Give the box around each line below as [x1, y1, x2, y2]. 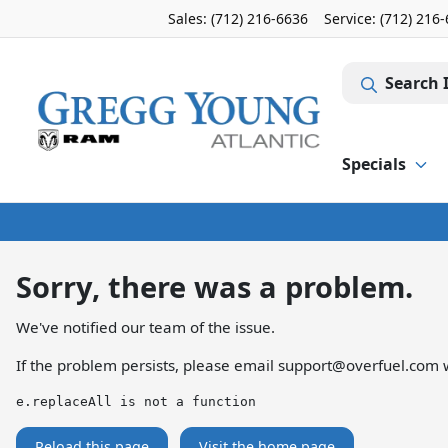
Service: [324, 9, 380, 28]
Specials [342, 153, 406, 175]
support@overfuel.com [278, 355, 439, 375]
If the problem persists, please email [16, 355, 278, 375]
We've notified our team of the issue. [16, 317, 275, 337]
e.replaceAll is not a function [16, 394, 256, 409]
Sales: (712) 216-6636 [168, 9, 308, 28]
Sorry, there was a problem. [16, 267, 413, 306]
